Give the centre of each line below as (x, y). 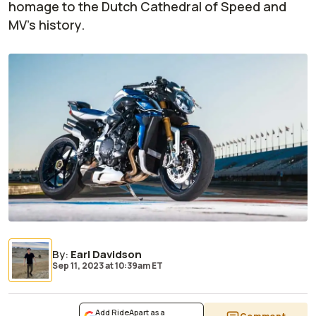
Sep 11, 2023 (78, 266)
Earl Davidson (106, 255)
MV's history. (47, 25)
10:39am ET (138, 266)
